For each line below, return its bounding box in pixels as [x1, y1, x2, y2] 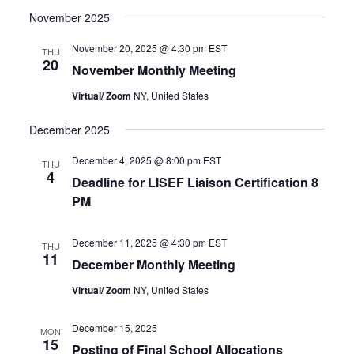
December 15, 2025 [72, 320, 158, 334]
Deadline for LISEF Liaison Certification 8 [72, 172, 319, 191]
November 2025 [29, 9, 111, 25]
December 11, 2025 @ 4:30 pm [72, 235, 207, 249]
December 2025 [29, 121, 111, 137]
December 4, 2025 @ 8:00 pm [72, 153, 201, 167]
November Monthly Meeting [72, 60, 237, 79]
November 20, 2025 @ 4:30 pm [72, 40, 207, 55]
